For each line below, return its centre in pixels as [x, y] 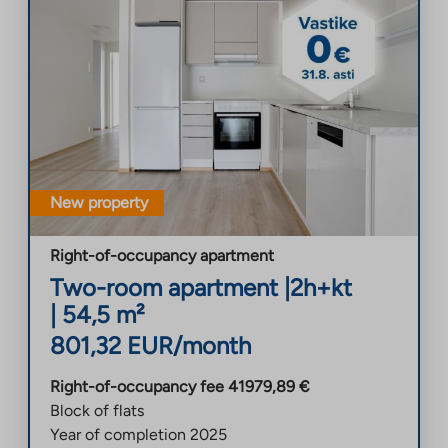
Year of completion [118, 434]
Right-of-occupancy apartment [162, 255]
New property [99, 202]
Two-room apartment [164, 287]
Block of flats [97, 410]
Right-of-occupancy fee [137, 386]
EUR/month [189, 345]
